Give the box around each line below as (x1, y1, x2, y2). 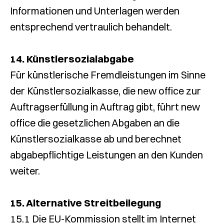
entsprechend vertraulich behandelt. (10, 20, 172, 33)
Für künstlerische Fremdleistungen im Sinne (10, 68, 205, 81)
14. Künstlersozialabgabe (10, 52, 134, 65)
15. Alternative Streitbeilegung (10, 196, 161, 209)
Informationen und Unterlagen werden (10, 4, 179, 17)
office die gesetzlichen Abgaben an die (10, 116, 179, 129)
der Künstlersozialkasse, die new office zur (10, 84, 201, 97)
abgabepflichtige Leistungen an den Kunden (10, 148, 203, 161)
